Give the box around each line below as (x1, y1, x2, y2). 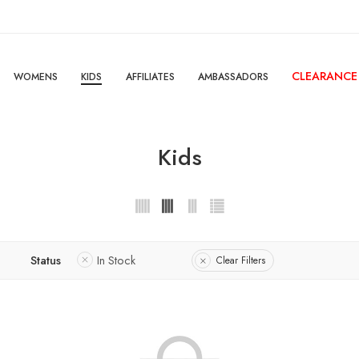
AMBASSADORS (197, 70, 268, 84)
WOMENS (13, 70, 58, 84)
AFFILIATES (125, 70, 175, 84)
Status (30, 252, 61, 269)
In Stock (97, 252, 135, 269)
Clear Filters (216, 252, 265, 268)
